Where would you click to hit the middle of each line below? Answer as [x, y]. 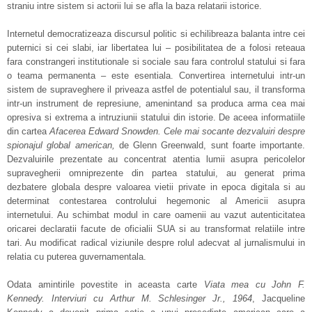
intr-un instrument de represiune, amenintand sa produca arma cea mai [156, 103]
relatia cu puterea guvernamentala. [77, 257]
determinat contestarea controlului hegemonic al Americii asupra [156, 201]
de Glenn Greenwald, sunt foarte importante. [210, 145]
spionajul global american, [61, 145]
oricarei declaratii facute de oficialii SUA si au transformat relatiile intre [156, 229]
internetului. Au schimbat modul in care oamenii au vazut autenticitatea [156, 215]
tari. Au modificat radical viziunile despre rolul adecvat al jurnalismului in [156, 243]
